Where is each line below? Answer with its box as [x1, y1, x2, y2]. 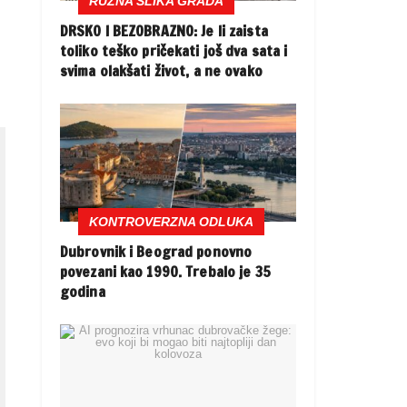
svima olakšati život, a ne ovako [60, 61, 263, 82]
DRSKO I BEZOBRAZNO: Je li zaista [60, 21, 268, 42]
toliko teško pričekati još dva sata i [60, 41, 288, 62]
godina [60, 282, 105, 303]
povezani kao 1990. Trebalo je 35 [60, 262, 271, 283]
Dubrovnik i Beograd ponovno [60, 242, 253, 263]
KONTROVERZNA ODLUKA [89, 214, 253, 230]
